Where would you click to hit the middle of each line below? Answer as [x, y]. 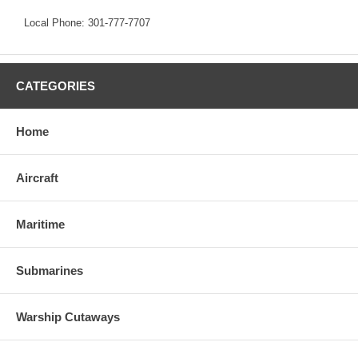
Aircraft [37, 177]
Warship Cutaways [68, 316]
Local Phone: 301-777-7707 [87, 22]
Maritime [40, 224]
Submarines [50, 270]
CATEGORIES [56, 86]
